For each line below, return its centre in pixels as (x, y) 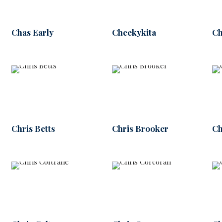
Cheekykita (134, 32)
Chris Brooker (140, 128)
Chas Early (32, 32)
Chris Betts (33, 128)
